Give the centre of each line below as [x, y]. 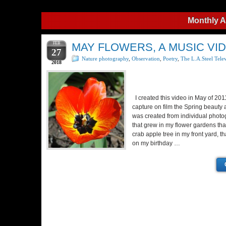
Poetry [170, 59]
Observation [146, 59]
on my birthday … [156, 143]
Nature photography [105, 59]
